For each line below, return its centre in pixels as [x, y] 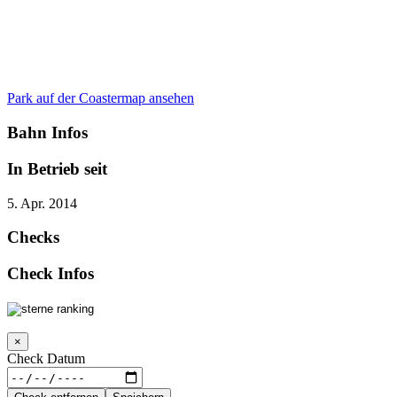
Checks [33, 237]
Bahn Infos [47, 133]
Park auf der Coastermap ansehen [101, 98]
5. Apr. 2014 [42, 203]
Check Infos [51, 273]
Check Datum [46, 359]
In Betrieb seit [57, 168]
